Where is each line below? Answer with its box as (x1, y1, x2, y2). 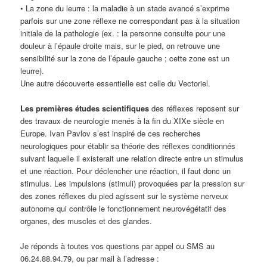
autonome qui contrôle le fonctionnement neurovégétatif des (20, 203, 227, 215)
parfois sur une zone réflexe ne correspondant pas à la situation (20, 15, 240, 27)
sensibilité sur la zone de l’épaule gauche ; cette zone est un (20, 52, 230, 64)
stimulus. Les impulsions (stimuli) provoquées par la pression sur (20, 178, 245, 190)
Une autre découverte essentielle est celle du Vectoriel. (20, 77, 211, 89)
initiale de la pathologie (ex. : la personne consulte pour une (20, 27, 226, 39)
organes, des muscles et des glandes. (20, 215, 153, 227)
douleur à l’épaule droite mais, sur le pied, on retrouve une (20, 40, 221, 52)
